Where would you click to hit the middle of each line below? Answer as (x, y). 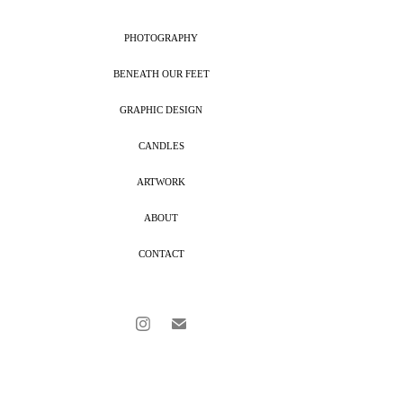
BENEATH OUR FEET (161, 73)
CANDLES (161, 145)
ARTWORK (161, 181)
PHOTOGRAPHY (161, 37)
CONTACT (161, 253)
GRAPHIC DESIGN (161, 109)
